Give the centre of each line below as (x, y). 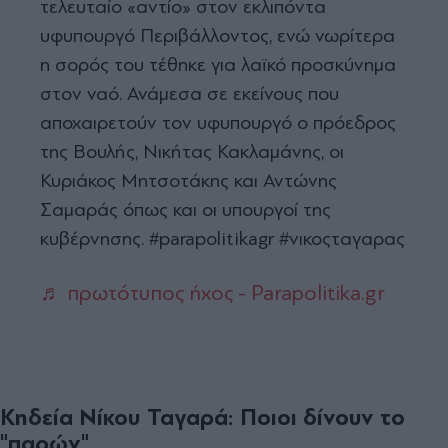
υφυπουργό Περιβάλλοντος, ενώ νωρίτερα (217, 35)
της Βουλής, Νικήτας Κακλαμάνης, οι (192, 151)
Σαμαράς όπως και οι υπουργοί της (185, 209)
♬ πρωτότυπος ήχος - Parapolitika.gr (212, 292)
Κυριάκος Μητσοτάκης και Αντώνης (188, 180)
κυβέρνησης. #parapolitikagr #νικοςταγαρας (222, 238)
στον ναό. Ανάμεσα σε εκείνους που (189, 93)
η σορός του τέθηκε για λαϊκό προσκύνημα (218, 64)
